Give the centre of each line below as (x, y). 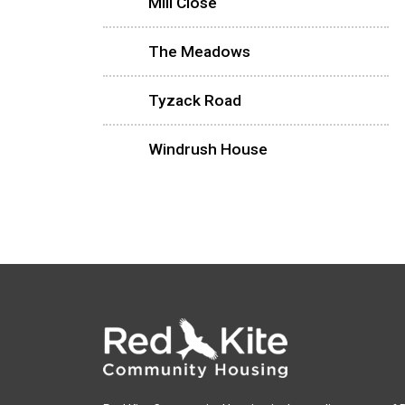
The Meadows (199, 51)
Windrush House (208, 149)
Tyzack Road (195, 100)
